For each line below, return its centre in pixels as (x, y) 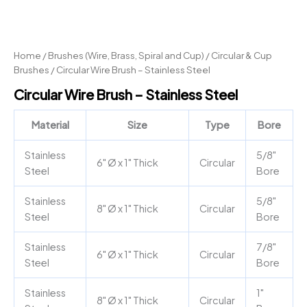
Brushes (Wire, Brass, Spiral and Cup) (126, 56)
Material (50, 124)
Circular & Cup (242, 56)
